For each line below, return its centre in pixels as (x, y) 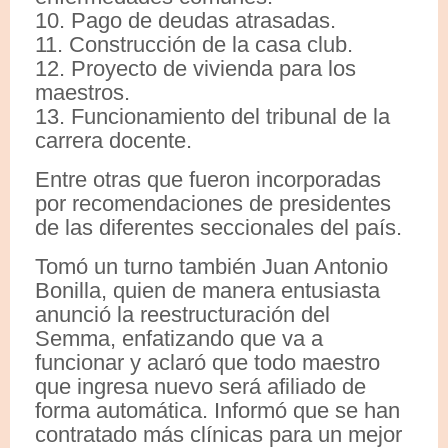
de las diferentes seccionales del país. (218, 227)
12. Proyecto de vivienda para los (195, 68)
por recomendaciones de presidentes (213, 203)
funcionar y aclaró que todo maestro (207, 362)
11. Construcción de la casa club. (194, 44)
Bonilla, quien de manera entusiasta (207, 290)
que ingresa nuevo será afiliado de (200, 386)
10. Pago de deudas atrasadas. (185, 20)
